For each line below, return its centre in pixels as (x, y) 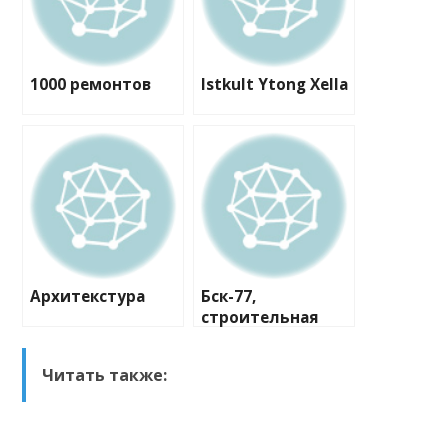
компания (242, 339)
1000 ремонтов (91, 85)
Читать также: (105, 375)
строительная (260, 318)
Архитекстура (88, 297)
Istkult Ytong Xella (275, 85)
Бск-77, (229, 297)
